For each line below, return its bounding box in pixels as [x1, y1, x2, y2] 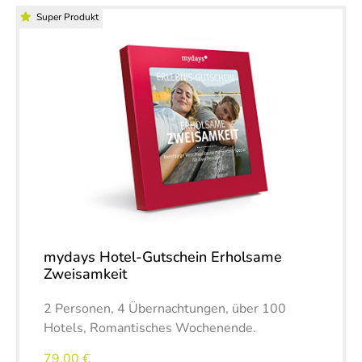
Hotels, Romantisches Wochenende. [44, 318, 256, 337]
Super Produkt [36, 10, 99, 23]
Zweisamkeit [44, 263, 127, 284]
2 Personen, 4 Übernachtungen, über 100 [44, 299, 286, 318]
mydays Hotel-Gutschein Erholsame [44, 246, 282, 267]
